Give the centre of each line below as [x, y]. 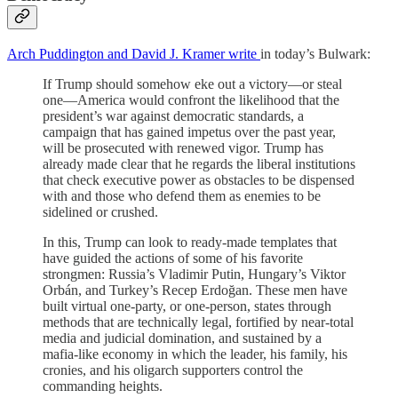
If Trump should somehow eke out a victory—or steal [192, 84]
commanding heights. [103, 386]
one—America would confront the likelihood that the [191, 99]
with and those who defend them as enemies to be [182, 195]
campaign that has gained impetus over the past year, [189, 131]
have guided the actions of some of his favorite [173, 258]
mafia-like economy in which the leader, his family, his [195, 354]
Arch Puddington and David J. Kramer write [134, 53]
